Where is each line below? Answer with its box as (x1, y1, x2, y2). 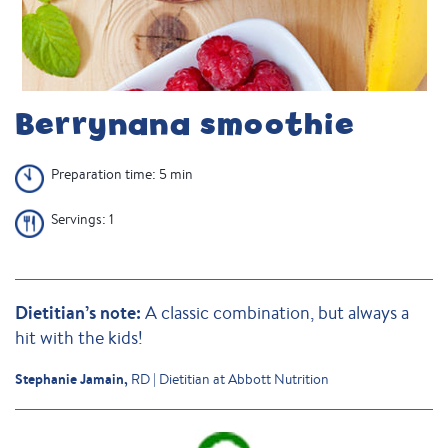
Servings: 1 (51, 210, 114, 228)
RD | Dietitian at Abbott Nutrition (131, 370, 329, 388)
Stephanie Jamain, (15, 369, 131, 389)
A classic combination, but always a (145, 300, 409, 324)
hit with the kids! (15, 325, 143, 349)
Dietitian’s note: (15, 300, 145, 325)
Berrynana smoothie (15, 104, 356, 145)
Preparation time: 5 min (51, 165, 193, 183)
